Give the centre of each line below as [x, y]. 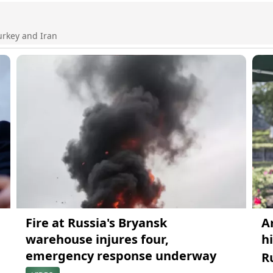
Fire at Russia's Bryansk [96, 223]
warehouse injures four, [97, 239]
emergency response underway [121, 256]
